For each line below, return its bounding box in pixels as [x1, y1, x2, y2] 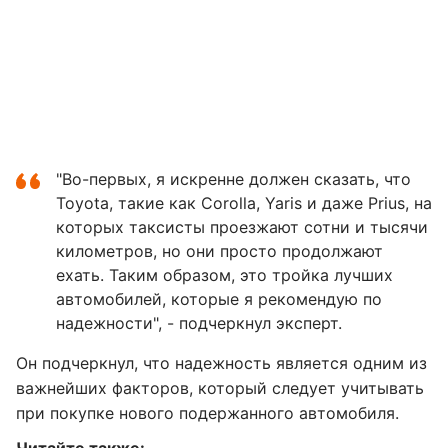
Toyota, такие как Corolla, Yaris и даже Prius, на [56, 193, 432, 213]
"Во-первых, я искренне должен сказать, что [56, 169, 411, 189]
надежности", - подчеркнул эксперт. [56, 313, 342, 333]
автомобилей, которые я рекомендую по [56, 289, 382, 309]
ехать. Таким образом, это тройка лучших [56, 265, 393, 285]
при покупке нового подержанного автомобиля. [16, 403, 399, 423]
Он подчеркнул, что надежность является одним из [16, 353, 427, 373]
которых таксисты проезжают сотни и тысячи [56, 217, 428, 237]
